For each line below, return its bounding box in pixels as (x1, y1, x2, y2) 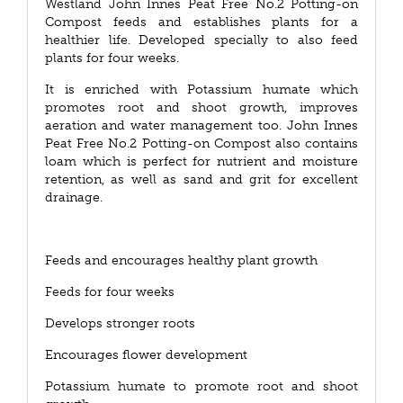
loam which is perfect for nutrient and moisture (45, 154, 358, 169)
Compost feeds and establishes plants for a (45, 14, 358, 30)
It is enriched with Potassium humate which (45, 82, 358, 97)
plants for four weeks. (45, 50, 179, 66)
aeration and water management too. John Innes (45, 118, 358, 133)
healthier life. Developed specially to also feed (45, 32, 358, 48)
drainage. (45, 190, 103, 205)
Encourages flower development (45, 347, 247, 363)
